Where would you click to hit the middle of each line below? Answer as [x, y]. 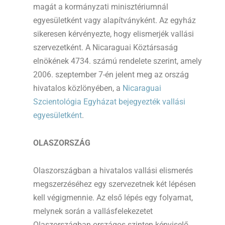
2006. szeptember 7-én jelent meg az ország [111, 75]
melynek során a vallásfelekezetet [93, 211]
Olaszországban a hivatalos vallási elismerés [113, 171]
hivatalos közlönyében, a [78, 88]
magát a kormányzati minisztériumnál [101, 7]
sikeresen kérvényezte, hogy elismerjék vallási [114, 34]
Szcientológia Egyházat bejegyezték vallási [109, 102]
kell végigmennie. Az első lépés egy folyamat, [113, 198]
